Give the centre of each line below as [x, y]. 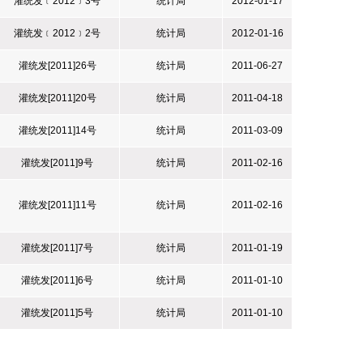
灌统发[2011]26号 [57, 66]
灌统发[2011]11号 [57, 205]
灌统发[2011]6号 [57, 280]
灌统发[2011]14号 [57, 130]
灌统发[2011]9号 [57, 163]
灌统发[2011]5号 [57, 313]
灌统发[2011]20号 [57, 98]
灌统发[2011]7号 [57, 248]
